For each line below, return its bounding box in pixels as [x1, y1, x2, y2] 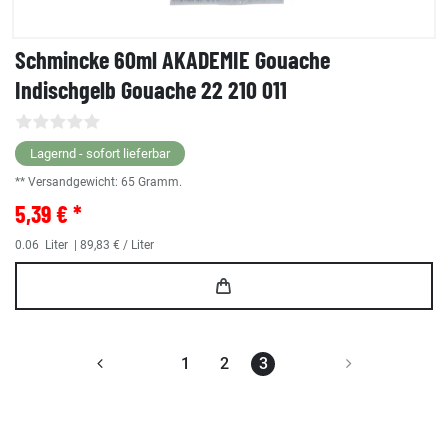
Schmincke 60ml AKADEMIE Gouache [15, 45, 330, 75]
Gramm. [138, 175, 182, 190]
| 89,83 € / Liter [71, 238, 154, 253]
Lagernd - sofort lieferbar [30, 146, 170, 162]
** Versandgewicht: [15, 175, 121, 190]
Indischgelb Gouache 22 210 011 [15, 75, 287, 105]
